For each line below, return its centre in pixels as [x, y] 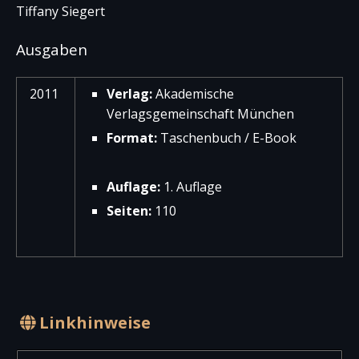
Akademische [195, 94]
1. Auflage [191, 187]
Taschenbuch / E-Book [227, 138]
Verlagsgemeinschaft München [200, 114]
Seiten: [129, 211]
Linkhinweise [93, 323]
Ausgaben [52, 49]
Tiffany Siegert [61, 11]
